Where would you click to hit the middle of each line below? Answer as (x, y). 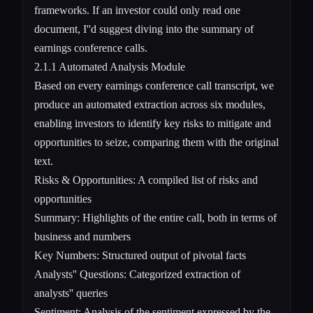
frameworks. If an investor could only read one (137, 10)
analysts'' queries (71, 293)
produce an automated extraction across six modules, (150, 104)
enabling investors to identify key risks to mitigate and (153, 123)
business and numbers (82, 236)
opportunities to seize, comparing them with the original (156, 142)
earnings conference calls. (91, 48)
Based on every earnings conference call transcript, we (154, 85)
